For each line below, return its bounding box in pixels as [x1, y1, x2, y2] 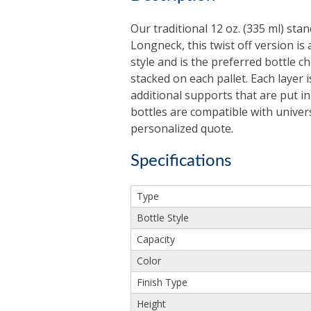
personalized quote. [130, 121, 233, 137]
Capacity [136, 233, 175, 246]
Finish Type [136, 276, 187, 289]
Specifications [130, 153, 231, 170]
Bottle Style [136, 211, 189, 225]
